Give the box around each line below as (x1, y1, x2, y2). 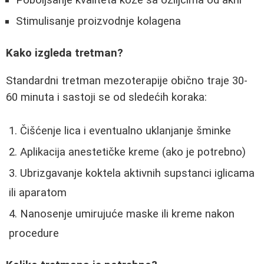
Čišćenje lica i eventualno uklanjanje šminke (20, 124, 231, 137)
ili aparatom (9, 186, 67, 199)
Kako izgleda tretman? (6, 47, 123, 60)
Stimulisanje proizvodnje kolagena (16, 14, 181, 28)
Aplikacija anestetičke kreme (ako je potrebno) (20, 145, 246, 159)
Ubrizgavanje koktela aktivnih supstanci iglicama (20, 166, 255, 180)
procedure (9, 226, 59, 240)
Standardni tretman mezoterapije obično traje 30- (6, 74, 247, 87)
